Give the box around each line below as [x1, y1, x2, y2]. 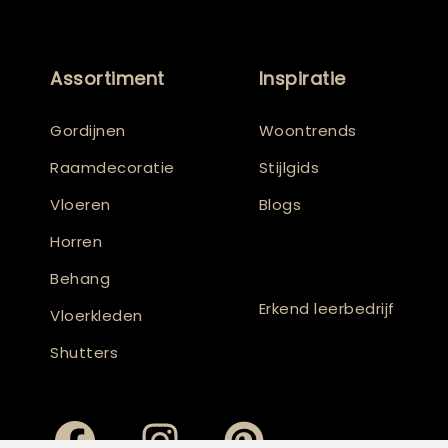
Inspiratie [258, 65, 346, 91]
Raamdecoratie [50, 156, 175, 178]
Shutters [50, 341, 118, 363]
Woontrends [258, 119, 357, 141]
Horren [50, 230, 102, 252]
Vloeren [50, 193, 111, 215]
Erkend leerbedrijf [258, 298, 395, 320]
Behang [50, 267, 110, 289]
